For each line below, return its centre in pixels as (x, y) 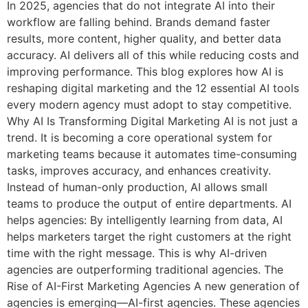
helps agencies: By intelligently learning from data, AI (145, 220)
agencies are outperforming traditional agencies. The (145, 269)
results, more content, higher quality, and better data (144, 38)
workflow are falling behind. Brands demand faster (139, 22)
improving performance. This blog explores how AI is (145, 71)
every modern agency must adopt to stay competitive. (149, 104)
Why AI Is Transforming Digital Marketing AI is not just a (152, 121)
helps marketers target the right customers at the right (149, 236)
